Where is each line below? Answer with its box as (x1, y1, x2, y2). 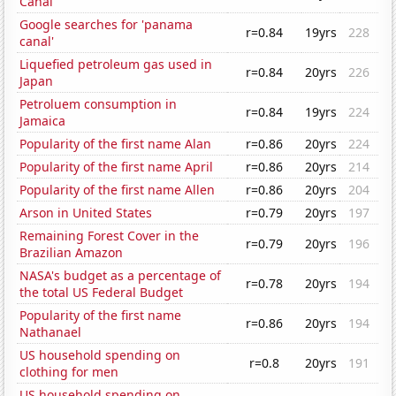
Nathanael (19, 324, 82, 341)
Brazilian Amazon (19, 244, 124, 262)
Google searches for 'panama (19, 16, 194, 34)
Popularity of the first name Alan (19, 135, 212, 153)
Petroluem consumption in (19, 95, 178, 113)
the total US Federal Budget (19, 284, 184, 301)
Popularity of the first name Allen (19, 181, 216, 199)
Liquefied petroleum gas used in (19, 56, 213, 73)
